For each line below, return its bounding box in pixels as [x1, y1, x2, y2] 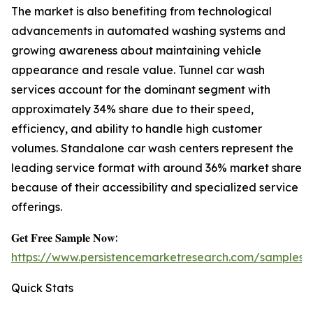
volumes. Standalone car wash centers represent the [11, 141, 293, 156]
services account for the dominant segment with [11, 82, 270, 97]
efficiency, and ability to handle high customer [11, 122, 262, 136]
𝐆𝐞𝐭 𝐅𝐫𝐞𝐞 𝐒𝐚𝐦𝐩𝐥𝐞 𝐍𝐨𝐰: [11, 231, 117, 245]
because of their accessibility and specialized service [11, 180, 298, 195]
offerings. [11, 200, 62, 214]
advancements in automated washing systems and [11, 24, 286, 38]
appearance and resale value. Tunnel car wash [11, 63, 265, 78]
